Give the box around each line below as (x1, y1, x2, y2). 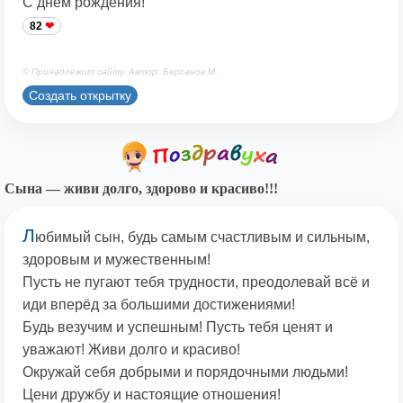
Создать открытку (29, 87, 131, 103)
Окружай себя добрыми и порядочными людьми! (22, 364, 348, 381)
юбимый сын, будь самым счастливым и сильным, (35, 229, 370, 246)
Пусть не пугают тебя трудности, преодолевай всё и (22, 274, 370, 291)
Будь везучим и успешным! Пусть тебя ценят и (22, 319, 333, 336)
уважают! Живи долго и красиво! (22, 342, 240, 358)
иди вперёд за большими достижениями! (22, 297, 295, 313)
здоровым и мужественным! (22, 252, 210, 268)
